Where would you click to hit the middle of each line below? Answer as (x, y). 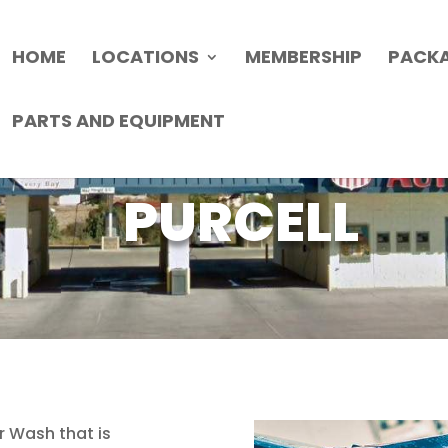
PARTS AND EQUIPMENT (118, 120)
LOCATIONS (145, 56)
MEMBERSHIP (303, 56)
